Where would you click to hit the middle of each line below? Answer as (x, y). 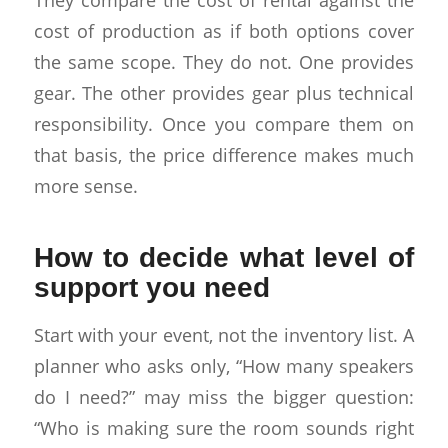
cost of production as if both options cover (224, 31)
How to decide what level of (224, 258)
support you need (151, 288)
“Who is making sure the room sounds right (224, 427)
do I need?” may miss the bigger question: (224, 396)
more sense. (85, 186)
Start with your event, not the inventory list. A (224, 334)
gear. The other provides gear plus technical (224, 93)
